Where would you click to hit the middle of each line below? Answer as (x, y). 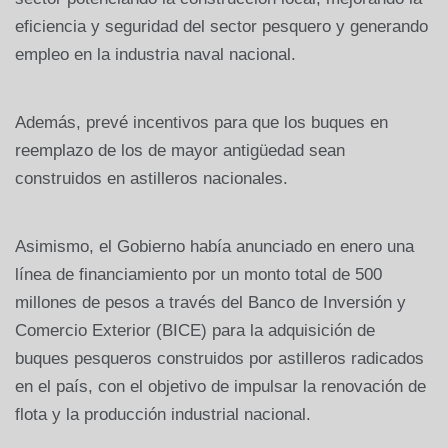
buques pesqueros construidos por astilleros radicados (219, 358)
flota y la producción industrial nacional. (163, 414)
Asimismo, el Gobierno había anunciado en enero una (214, 246)
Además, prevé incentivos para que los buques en (201, 122)
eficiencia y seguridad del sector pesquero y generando (221, 26)
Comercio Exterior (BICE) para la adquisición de (195, 330)
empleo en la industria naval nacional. (155, 54)
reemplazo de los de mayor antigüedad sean (180, 150)
